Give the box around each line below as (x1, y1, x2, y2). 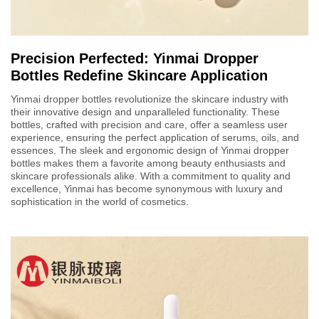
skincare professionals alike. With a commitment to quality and (11, 169, 291, 182)
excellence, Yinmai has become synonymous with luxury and (11, 182, 283, 194)
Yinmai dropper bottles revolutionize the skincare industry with (11, 93, 288, 105)
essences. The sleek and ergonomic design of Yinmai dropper (11, 144, 289, 156)
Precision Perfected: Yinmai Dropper (11, 50, 258, 66)
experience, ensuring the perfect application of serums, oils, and (11, 131, 299, 143)
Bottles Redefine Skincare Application (11, 67, 268, 83)
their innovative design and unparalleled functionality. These (11, 105, 280, 117)
